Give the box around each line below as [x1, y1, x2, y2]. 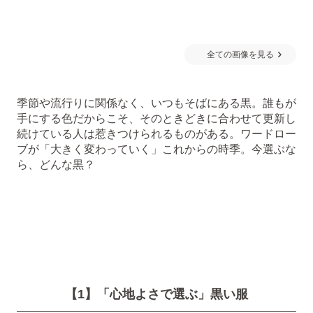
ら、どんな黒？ [17, 158, 95, 170]
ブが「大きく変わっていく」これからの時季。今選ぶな [17, 143, 296, 155]
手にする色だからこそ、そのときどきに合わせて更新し [17, 112, 296, 124]
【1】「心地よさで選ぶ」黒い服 [65, 286, 248, 301]
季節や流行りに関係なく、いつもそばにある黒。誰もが [17, 96, 296, 109]
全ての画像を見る [207, 49, 274, 59]
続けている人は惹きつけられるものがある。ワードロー [17, 127, 296, 140]
